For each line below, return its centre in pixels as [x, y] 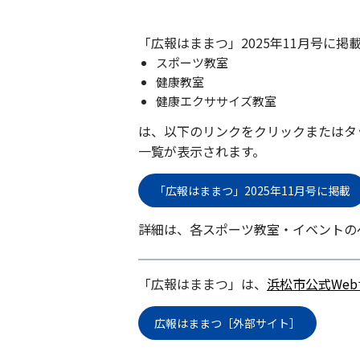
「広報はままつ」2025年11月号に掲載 [252, 191]
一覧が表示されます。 [202, 151]
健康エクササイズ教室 [216, 101]
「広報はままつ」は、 [202, 284]
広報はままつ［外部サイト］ [227, 323]
